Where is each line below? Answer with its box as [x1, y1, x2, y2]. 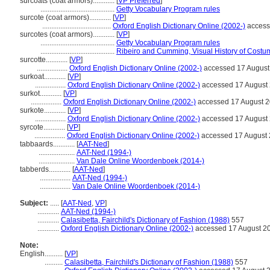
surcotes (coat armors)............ [20, 30, 116, 39]
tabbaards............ [20, 140, 77, 148]
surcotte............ [20, 55, 69, 64]
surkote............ [20, 106, 67, 115]
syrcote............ [20, 123, 67, 131]
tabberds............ [20, 165, 72, 174]
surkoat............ [20, 72, 67, 81]
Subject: [20, 199, 48, 207]
